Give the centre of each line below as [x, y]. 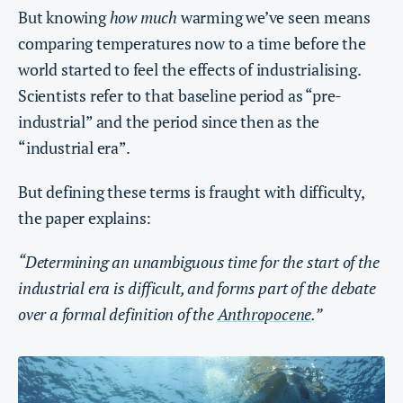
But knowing [64, 18]
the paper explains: [85, 218]
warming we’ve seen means [274, 18]
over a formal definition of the [118, 314]
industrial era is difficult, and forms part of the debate [197, 288]
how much [143, 18]
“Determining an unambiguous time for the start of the [199, 262]
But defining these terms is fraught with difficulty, [191, 192]
